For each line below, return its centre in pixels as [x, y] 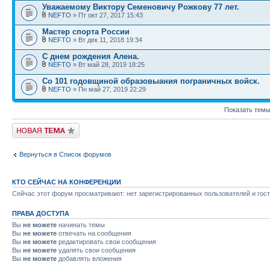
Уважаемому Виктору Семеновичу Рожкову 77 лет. [141, 7]
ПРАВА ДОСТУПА [41, 213]
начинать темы [81, 225]
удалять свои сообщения [96, 250]
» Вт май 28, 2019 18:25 [108, 64]
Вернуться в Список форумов [65, 154]
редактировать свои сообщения [106, 242]
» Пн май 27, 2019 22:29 [108, 89]
